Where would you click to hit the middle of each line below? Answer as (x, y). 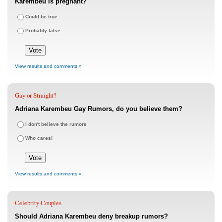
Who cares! (39, 138)
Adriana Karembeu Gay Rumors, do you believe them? (99, 109)
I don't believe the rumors (56, 124)
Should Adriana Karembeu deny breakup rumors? (91, 217)
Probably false (43, 31)
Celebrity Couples (38, 203)
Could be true (41, 17)
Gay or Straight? (36, 95)
